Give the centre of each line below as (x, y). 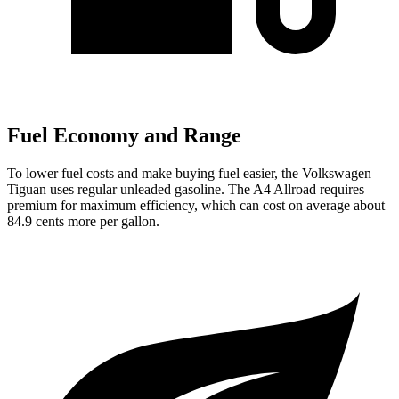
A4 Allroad (285, 189)
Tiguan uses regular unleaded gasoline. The (130, 189)
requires (340, 189)
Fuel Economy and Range (124, 136)
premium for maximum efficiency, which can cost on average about (196, 205)
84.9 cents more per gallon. (83, 221)
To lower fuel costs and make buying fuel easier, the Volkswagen (189, 173)
